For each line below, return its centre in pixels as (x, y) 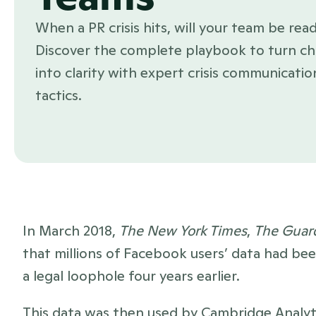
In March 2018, (71, 231)
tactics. (59, 95)
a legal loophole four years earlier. (133, 276)
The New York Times (183, 231)
